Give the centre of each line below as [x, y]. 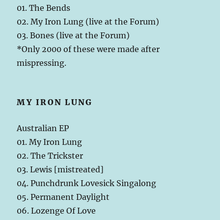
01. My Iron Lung [50, 142]
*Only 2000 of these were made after [88, 49]
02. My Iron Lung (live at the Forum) [88, 22]
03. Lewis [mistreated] [60, 170]
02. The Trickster [50, 156]
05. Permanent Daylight [63, 197]
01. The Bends [44, 8]
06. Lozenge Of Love [56, 211]
